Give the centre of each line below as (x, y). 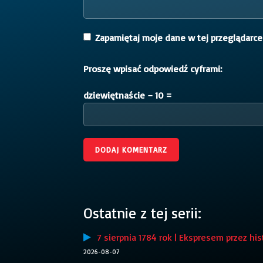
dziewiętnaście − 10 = (128, 95)
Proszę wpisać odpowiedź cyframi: (153, 68)
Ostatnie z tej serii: (142, 213)
